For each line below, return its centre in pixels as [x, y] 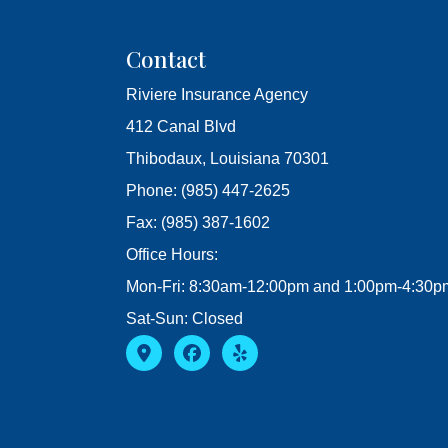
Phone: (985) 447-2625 [207, 191]
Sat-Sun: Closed [184, 319]
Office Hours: [171, 255]
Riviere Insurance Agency [216, 95]
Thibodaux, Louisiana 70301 [227, 159]
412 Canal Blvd [180, 127]
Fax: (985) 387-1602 [197, 223]
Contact [165, 59]
